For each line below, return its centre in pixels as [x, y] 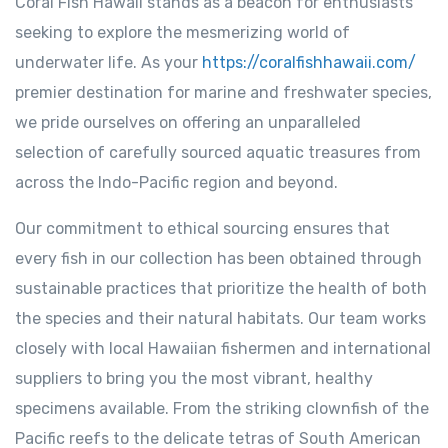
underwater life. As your [108, 62]
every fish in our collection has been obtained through [218, 258]
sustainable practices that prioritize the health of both [221, 288]
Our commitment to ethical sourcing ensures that [202, 228]
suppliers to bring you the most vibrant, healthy [194, 378]
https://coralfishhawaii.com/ [309, 62]
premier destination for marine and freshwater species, [223, 92]
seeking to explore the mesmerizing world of [182, 32]
